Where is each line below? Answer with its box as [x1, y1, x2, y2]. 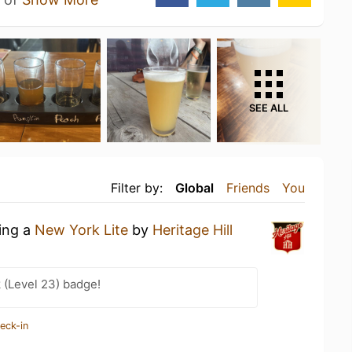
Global [175, 179, 214, 196]
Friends [226, 179, 269, 196]
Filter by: [111, 179, 163, 196]
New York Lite [35, 221, 128, 238]
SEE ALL [249, 101, 288, 114]
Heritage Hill [152, 221, 233, 238]
